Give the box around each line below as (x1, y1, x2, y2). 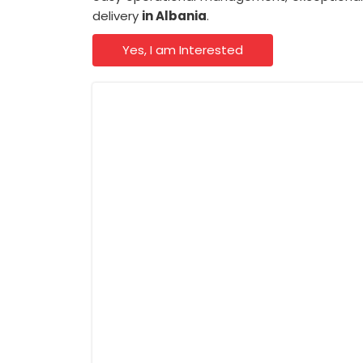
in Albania (142, 7, 207, 24)
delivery (92, 7, 142, 24)
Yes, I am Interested (122, 41, 244, 58)
